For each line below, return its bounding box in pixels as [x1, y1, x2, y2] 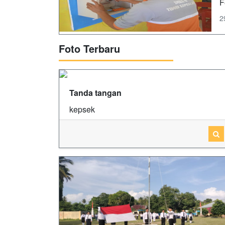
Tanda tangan [69, 86, 122, 98]
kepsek [69, 103, 95, 115]
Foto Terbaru [59, 41, 120, 56]
